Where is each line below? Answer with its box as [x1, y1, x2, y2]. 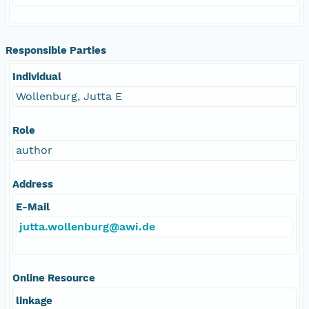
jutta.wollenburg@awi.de [19, 219, 155, 233]
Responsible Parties [6, 43, 106, 57]
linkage [16, 294, 52, 307]
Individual [12, 70, 61, 83]
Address [12, 177, 53, 190]
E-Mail [16, 200, 50, 213]
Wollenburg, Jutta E [16, 89, 122, 103]
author [16, 143, 52, 157]
